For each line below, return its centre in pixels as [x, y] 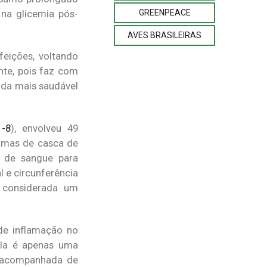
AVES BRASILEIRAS [164, 35]
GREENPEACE [164, 12]
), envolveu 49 [45, 128]
